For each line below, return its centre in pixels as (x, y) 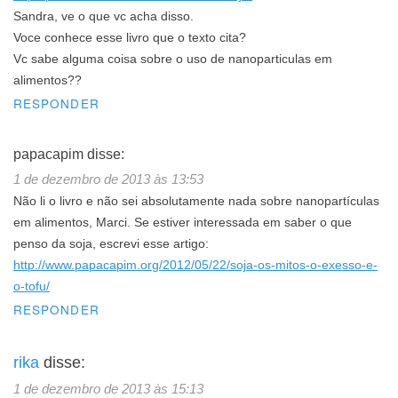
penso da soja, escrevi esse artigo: (111, 243)
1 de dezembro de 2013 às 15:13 (108, 388)
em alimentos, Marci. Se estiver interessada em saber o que (183, 222)
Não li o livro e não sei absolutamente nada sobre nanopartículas (196, 201)
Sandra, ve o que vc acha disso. (103, 16)
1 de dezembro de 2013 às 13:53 (108, 179)
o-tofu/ (32, 286)
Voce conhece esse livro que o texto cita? (130, 37)
